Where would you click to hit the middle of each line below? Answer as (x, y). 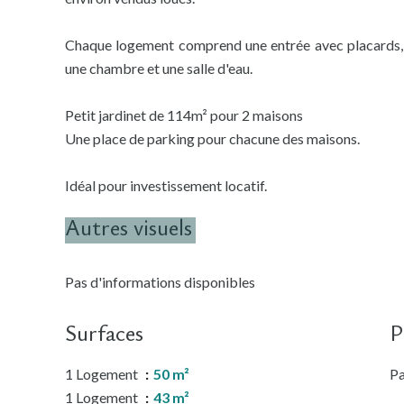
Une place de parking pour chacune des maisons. (212, 138)
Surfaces (104, 332)
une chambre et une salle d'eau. (159, 68)
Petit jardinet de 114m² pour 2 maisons (184, 115)
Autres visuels (129, 227)
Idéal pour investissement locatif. (166, 185)
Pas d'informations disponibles (160, 282)
